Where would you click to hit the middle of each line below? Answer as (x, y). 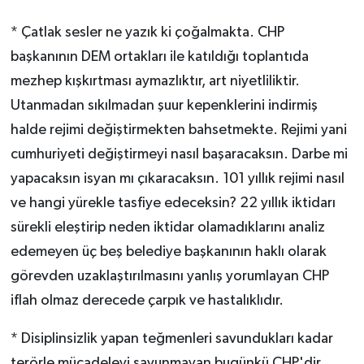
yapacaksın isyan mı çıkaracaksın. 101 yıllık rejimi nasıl (177, 179)
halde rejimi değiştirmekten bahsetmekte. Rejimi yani (178, 130)
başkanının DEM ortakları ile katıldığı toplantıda (159, 57)
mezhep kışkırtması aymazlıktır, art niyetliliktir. (155, 82)
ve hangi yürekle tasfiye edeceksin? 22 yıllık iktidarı (173, 204)
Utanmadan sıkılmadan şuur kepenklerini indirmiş (164, 106)
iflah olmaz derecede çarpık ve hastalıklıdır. (147, 301)
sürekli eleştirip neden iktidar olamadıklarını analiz (167, 228)
